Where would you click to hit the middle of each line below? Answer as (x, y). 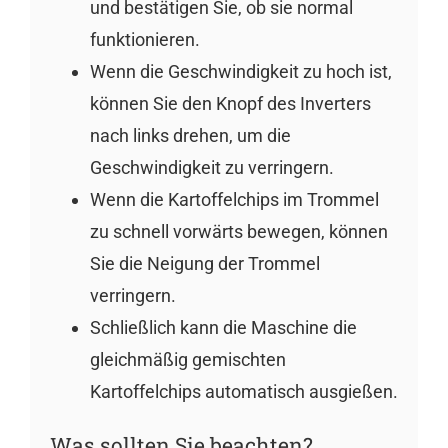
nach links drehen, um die (190, 136)
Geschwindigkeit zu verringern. (211, 168)
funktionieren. (144, 40)
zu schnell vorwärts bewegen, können (238, 232)
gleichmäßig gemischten (187, 360)
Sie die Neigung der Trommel (204, 264)
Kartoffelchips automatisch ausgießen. (243, 392)
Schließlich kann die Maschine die (223, 328)
